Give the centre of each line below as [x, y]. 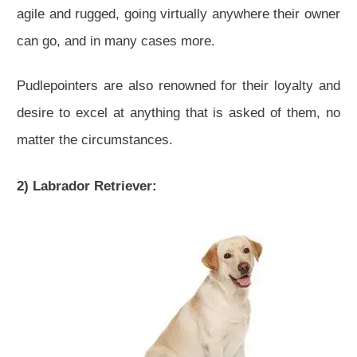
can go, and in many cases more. [116, 41]
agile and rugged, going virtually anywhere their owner [178, 14]
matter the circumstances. [95, 139]
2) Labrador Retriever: [87, 186]
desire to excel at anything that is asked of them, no [178, 112]
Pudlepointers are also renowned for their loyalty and [178, 85]
